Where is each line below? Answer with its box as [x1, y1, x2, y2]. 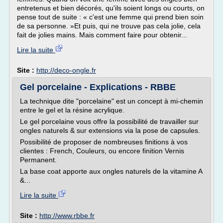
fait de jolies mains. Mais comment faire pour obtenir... [17, 31, 187, 39]
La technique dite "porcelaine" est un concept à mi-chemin [20, 97, 203, 105]
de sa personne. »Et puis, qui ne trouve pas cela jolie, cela [17, 22, 201, 30]
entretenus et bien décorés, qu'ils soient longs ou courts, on [17, 4, 205, 12]
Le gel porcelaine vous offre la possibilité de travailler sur [20, 117, 199, 125]
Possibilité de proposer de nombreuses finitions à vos [20, 138, 188, 146]
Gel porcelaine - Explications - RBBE [20, 82, 176, 92]
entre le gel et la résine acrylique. [20, 106, 124, 114]
